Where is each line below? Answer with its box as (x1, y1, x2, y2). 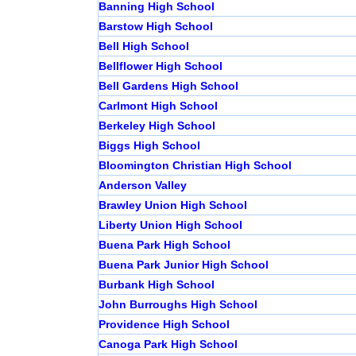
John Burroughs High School (98, 298, 257, 311)
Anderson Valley (98, 179, 187, 192)
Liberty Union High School (98, 219, 242, 232)
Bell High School (98, 40, 189, 53)
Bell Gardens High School (98, 79, 238, 93)
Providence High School (98, 318, 230, 331)
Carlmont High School (98, 99, 218, 113)
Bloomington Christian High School (98, 159, 292, 172)
